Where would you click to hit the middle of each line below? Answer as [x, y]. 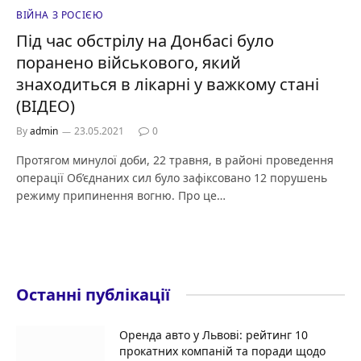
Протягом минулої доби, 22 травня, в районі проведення [175, 160]
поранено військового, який [129, 62]
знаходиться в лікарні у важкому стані [168, 84]
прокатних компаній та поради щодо [222, 351]
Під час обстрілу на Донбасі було [145, 40]
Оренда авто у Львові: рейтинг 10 [214, 334]
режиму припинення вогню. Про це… [121, 195]
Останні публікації [93, 294]
